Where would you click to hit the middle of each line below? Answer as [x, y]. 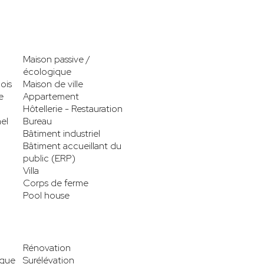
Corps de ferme [56, 183]
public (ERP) [49, 158]
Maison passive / [57, 59]
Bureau [37, 121]
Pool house [46, 195]
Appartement [51, 96]
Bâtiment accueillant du [72, 146]
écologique [47, 71]
